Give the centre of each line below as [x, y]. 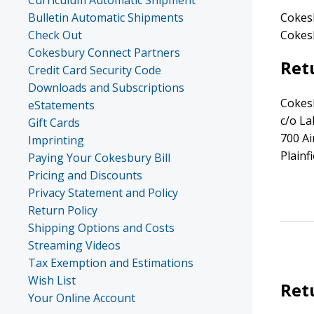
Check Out [55, 35]
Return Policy [63, 210]
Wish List [52, 280]
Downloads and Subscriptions [106, 88]
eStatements [61, 105]
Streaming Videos [74, 245]
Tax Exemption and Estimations [111, 263]
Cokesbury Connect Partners [104, 53]
